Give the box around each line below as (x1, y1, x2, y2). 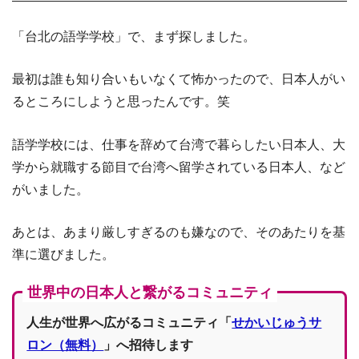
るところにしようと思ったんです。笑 (12, 95, 230, 109)
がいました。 (12, 182, 89, 196)
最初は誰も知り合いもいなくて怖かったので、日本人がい (12, 72, 345, 87)
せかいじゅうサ (232, 316, 322, 330)
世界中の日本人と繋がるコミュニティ (27, 284, 272, 301)
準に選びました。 (12, 248, 115, 262)
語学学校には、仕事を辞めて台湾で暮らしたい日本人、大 (12, 137, 345, 151)
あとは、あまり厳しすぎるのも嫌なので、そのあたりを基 (12, 225, 345, 240)
